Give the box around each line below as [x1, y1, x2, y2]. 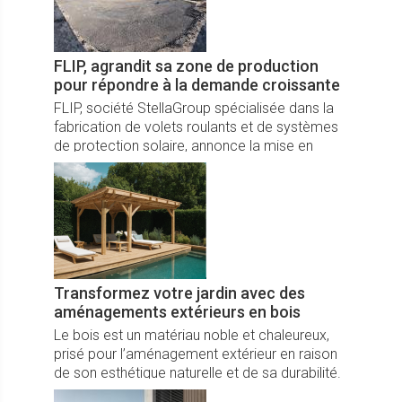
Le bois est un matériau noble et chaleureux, [54, 326, 329, 344]
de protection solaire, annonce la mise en [54, 136, 313, 154]
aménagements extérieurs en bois [54, 301, 301, 321]
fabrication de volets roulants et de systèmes [54, 118, 338, 135]
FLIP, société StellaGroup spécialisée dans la [54, 99, 334, 117]
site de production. [54, 174, 171, 192]
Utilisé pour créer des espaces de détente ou [54, 382, 336, 400]
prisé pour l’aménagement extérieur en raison [54, 345, 337, 363]
